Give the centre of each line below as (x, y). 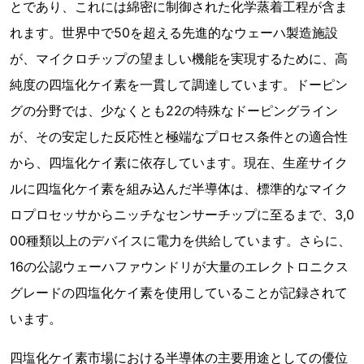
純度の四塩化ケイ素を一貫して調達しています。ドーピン (179, 84)
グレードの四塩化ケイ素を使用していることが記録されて (179, 292)
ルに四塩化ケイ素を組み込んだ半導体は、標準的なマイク (179, 188)
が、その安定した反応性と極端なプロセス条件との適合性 (179, 136)
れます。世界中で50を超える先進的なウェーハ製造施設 (174, 32)
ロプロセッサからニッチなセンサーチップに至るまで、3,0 (182, 214)
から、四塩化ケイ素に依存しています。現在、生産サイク (179, 162)
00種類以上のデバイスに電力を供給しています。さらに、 (180, 240)
